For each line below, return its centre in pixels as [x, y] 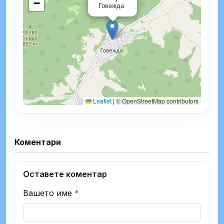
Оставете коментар [65, 174]
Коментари [38, 142]
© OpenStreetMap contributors [156, 100]
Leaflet [101, 100]
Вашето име [49, 193]
